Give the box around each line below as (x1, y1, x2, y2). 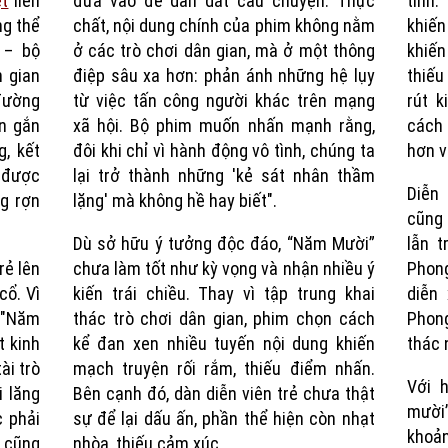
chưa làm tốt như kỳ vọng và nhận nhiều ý (72, 258, 375, 280)
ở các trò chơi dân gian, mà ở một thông (72, 40, 375, 62)
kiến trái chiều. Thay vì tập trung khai (72, 283, 375, 305)
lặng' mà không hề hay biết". (72, 190, 277, 212)
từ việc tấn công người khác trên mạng (72, 90, 375, 112)
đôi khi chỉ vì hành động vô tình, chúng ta (72, 140, 375, 162)
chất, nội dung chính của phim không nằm (72, 15, 375, 37)
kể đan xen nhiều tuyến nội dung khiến (72, 333, 375, 355)
